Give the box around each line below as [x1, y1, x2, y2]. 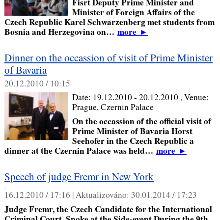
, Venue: [180, 91, 209, 103]
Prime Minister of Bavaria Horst [72, 124, 192, 137]
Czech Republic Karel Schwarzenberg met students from [4, 16, 215, 28]
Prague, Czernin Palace [72, 101, 154, 113]
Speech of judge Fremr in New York [4, 169, 154, 183]
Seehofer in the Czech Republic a [72, 134, 194, 147]
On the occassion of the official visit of [72, 114, 211, 127]
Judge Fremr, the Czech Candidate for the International [4, 202, 212, 215]
